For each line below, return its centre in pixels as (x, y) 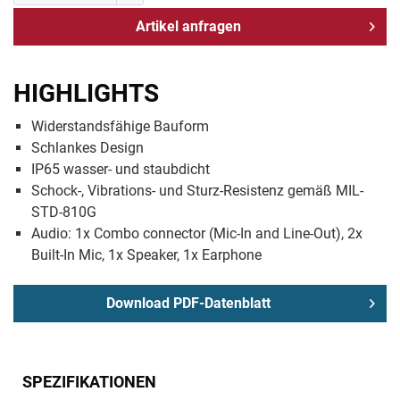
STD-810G (64, 212)
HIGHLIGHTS (86, 93)
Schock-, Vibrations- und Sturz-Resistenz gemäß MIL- (197, 191)
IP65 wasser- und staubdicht (121, 170)
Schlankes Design (87, 148)
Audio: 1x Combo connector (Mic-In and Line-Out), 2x (197, 234)
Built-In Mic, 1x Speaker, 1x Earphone (146, 255)
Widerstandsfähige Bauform (120, 127)
